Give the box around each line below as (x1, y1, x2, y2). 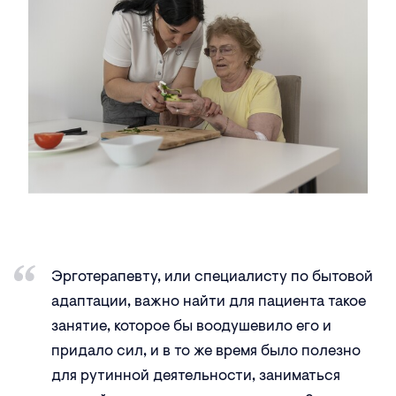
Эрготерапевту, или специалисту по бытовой (51, 270, 373, 286)
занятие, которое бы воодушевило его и (51, 319, 331, 335)
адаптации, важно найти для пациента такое (51, 294, 366, 310)
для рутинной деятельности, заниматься (51, 369, 340, 385)
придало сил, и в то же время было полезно (51, 344, 361, 360)
